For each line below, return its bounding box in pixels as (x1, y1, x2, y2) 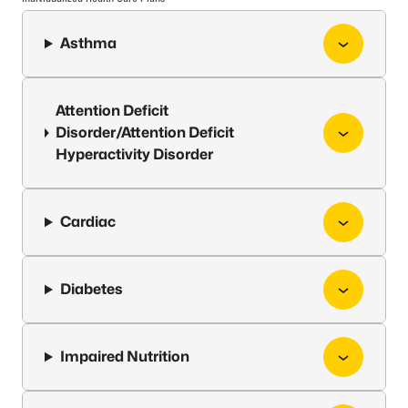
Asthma (59, 35, 117, 52)
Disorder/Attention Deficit (56, 124, 235, 141)
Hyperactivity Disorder (56, 146, 214, 163)
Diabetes (59, 280, 123, 298)
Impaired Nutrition (59, 348, 189, 365)
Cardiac (59, 213, 116, 230)
